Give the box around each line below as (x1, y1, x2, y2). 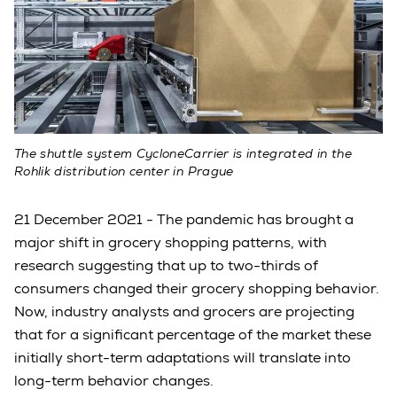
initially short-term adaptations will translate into (14, 348, 351, 368)
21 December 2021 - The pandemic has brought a (14, 210, 354, 230)
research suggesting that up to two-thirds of (14, 256, 318, 276)
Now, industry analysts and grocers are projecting (14, 302, 354, 322)
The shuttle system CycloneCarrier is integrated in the (14, 145, 352, 162)
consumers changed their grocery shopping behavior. (14, 279, 379, 299)
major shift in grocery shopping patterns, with (14, 233, 327, 253)
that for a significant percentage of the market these (14, 325, 371, 345)
